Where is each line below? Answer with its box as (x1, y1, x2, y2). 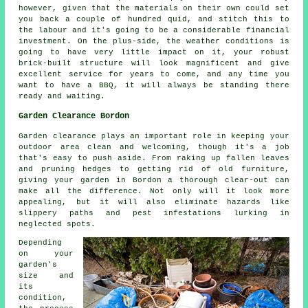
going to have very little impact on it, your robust (19, 47, 289, 56)
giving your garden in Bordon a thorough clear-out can (19, 175, 289, 184)
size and (19, 271, 74, 280)
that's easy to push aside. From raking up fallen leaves (19, 153, 289, 162)
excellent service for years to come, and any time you (19, 69, 289, 78)
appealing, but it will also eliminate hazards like (19, 197, 289, 206)
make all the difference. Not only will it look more (19, 186, 289, 195)
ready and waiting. (19, 91, 106, 100)
